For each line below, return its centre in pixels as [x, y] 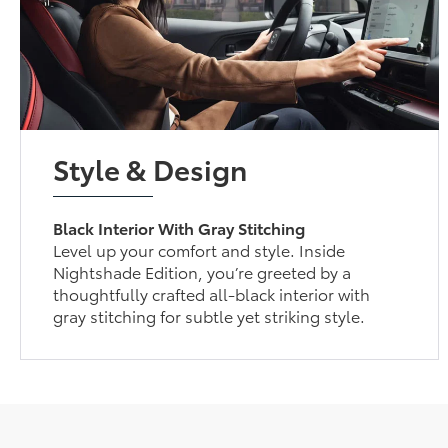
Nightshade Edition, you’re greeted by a [202, 272]
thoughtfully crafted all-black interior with [212, 294]
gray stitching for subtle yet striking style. [209, 316]
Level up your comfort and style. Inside [199, 250]
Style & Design [150, 168]
